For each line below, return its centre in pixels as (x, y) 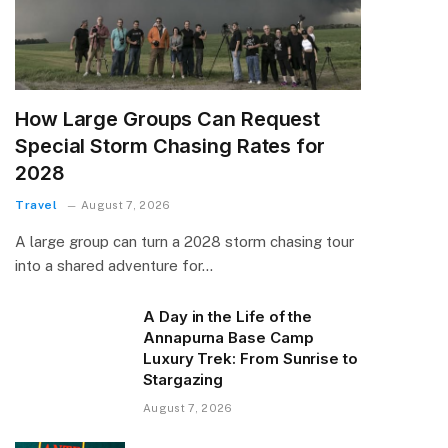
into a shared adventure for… (114, 265)
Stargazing (183, 379)
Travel (36, 204)
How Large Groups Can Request (168, 118)
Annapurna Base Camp (228, 337)
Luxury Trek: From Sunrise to (250, 358)
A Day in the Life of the (228, 316)
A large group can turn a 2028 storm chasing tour (184, 241)
